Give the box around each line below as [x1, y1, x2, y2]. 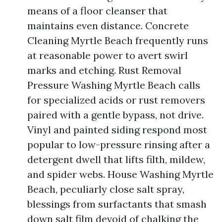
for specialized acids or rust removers [27, 94, 205, 106]
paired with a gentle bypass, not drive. [27, 109, 204, 121]
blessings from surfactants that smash [27, 198, 207, 210]
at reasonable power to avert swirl [27, 49, 188, 61]
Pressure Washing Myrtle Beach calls [27, 79, 200, 91]
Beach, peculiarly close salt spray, [27, 183, 184, 195]
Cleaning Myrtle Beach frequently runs [27, 34, 208, 47]
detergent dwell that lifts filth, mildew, [27, 153, 205, 166]
